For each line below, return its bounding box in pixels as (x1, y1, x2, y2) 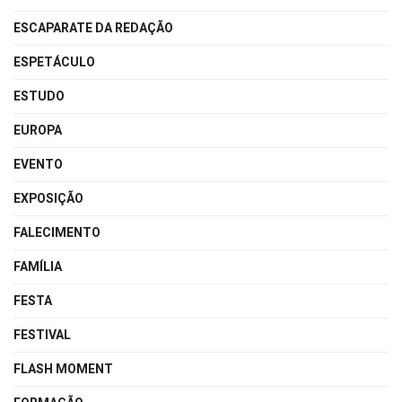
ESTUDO (13, 86, 65, 106)
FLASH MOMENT (13, 359, 113, 379)
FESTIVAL (13, 325, 71, 345)
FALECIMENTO (13, 223, 100, 242)
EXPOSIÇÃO (13, 188, 83, 208)
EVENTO (13, 154, 63, 174)
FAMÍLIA (13, 257, 62, 276)
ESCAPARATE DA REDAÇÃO (13, 18, 173, 38)
